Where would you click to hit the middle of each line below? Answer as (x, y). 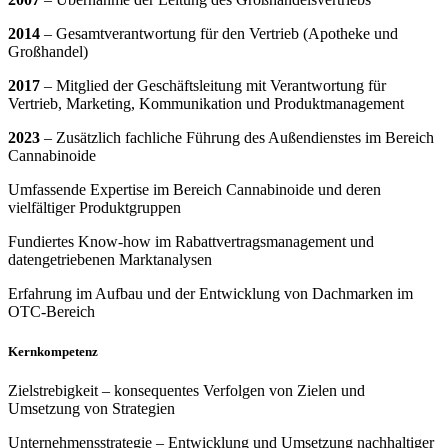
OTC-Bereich (51, 312)
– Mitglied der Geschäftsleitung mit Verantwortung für (213, 86)
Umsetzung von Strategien (91, 408)
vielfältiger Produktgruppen (94, 208)
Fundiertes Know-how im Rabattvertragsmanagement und (191, 242)
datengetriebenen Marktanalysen (110, 260)
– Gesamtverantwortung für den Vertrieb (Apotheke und (219, 34)
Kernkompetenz (53, 351)
